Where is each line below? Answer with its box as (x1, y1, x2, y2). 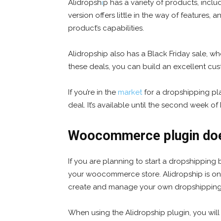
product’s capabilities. (68, 23, 144, 33)
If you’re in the (68, 87, 118, 97)
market (118, 87, 142, 97)
